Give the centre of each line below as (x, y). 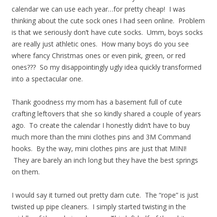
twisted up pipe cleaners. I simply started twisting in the (99, 207)
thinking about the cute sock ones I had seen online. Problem (108, 21)
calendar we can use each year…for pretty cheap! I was (99, 9)
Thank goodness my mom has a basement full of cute (97, 102)
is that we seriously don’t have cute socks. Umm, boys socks (107, 32)
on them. (26, 172)
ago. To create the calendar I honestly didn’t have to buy (101, 125)
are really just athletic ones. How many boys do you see (100, 44)
